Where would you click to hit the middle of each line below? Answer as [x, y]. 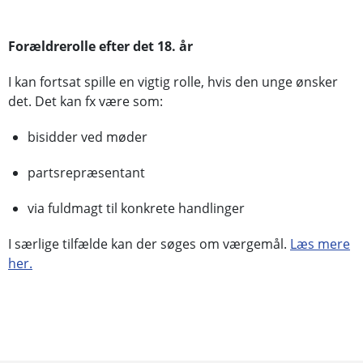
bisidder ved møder [88, 137]
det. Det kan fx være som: [85, 101]
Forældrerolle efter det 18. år [100, 46]
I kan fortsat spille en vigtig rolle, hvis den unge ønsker [173, 82]
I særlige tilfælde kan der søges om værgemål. [149, 244]
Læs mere [320, 244]
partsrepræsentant [86, 173]
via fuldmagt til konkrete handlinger [136, 208]
